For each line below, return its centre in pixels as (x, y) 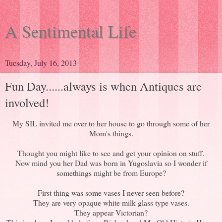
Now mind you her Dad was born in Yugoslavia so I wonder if (111, 163)
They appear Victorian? (111, 212)
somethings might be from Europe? (111, 172)
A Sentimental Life (71, 31)
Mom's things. (111, 133)
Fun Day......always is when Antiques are (103, 86)
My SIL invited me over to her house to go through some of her (111, 123)
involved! (27, 102)
